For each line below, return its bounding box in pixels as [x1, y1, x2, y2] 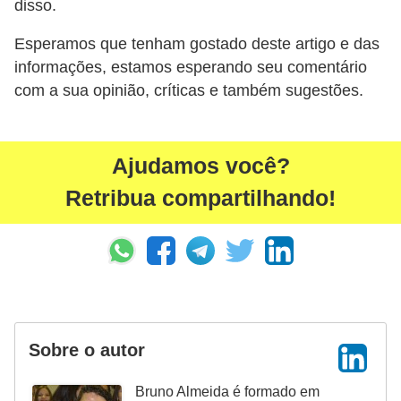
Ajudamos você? [111, 153, 290, 178]
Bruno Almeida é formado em [135, 383, 320, 399]
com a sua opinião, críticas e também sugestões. [14, 81, 363, 100]
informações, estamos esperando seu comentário [14, 58, 367, 77]
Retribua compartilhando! [65, 185, 336, 210]
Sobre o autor [29, 339, 145, 360]
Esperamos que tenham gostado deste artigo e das [14, 35, 380, 54]
